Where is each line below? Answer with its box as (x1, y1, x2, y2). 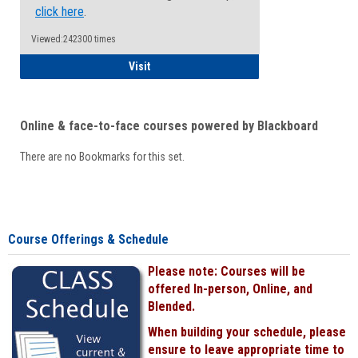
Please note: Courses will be (148, 264, 305, 279)
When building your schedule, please (148, 324, 346, 340)
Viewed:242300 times (31, 34, 116, 45)
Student (149, 59, 188, 72)
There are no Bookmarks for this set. (20, 150, 185, 163)
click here (35, 4, 84, 19)
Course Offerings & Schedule (8, 232, 169, 247)
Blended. (148, 299, 195, 314)
